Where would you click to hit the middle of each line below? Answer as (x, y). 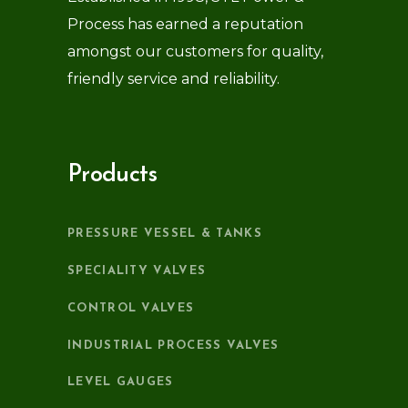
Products (112, 176)
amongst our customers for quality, (195, 52)
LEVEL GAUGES (121, 382)
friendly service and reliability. (173, 79)
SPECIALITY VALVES (137, 271)
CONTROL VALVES (131, 308)
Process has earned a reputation (185, 25)
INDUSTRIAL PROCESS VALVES (173, 345)
